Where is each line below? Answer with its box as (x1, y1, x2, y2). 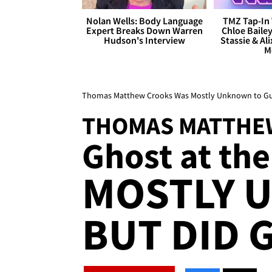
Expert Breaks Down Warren (86, 24, 203, 37)
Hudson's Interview (103, 34, 185, 47)
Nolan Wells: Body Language (86, 15, 203, 27)
